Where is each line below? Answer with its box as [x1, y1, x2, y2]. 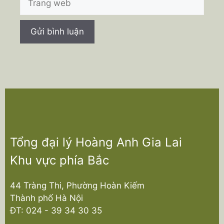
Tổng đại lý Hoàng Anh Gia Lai [10, 134, 182, 149]
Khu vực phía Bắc [10, 152, 109, 167]
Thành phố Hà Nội [10, 192, 83, 203]
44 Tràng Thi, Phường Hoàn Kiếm [10, 180, 144, 190]
